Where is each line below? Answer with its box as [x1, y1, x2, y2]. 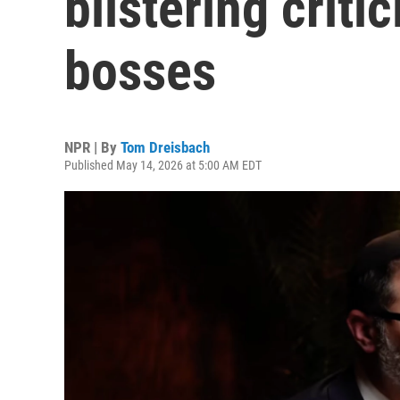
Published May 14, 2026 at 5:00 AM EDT [64, 158, 262, 172]
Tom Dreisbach [121, 138, 210, 156]
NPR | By [64, 138, 121, 156]
